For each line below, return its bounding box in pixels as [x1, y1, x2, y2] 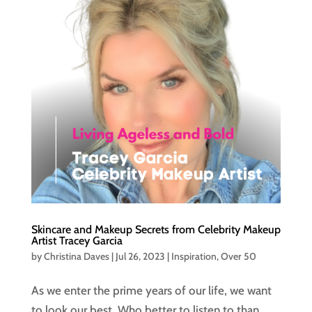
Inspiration [171, 250, 217, 263]
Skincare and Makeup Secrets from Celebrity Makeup [31, 223, 281, 237]
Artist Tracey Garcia [31, 234, 123, 248]
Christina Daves [43, 250, 109, 263]
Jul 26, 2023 [115, 250, 165, 263]
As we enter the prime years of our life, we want [31, 283, 272, 298]
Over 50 [220, 250, 256, 263]
